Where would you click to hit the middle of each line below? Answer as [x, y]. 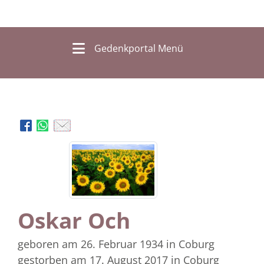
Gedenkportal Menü [138, 49]
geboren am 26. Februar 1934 [90, 244]
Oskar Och [74, 220]
